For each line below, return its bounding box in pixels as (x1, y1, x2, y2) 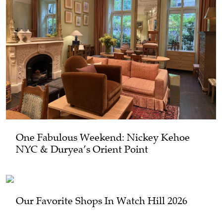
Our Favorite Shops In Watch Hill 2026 (16, 194, 187, 207)
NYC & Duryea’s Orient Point (16, 143, 148, 156)
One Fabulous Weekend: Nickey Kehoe (16, 131, 190, 144)
